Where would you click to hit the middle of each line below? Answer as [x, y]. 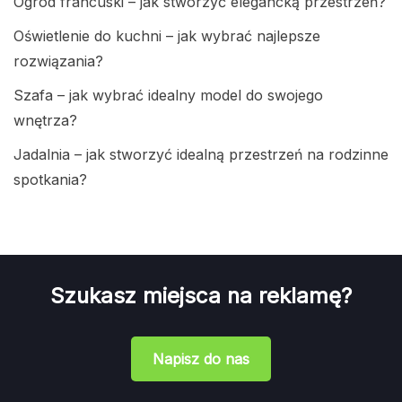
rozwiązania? [58, 61]
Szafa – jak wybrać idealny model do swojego [168, 96]
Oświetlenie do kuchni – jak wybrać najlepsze [167, 36]
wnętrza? [45, 121]
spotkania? [50, 180]
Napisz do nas [201, 359]
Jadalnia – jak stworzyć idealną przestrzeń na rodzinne [201, 155]
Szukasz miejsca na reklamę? [201, 296]
